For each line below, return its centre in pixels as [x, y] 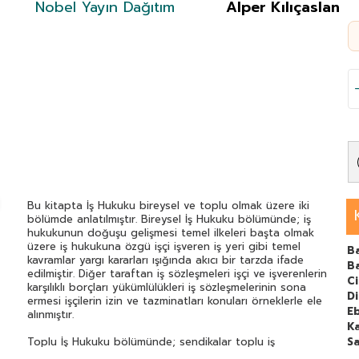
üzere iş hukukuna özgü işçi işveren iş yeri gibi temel [164, 247]
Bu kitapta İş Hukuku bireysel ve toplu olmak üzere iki [168, 206]
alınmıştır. [50, 315]
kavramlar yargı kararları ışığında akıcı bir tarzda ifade [165, 260]
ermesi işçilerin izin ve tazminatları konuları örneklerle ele [175, 301]
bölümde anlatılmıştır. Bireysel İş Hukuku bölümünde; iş [169, 220]
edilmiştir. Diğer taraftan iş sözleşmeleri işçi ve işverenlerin [177, 274]
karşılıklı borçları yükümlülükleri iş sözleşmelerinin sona [167, 288]
